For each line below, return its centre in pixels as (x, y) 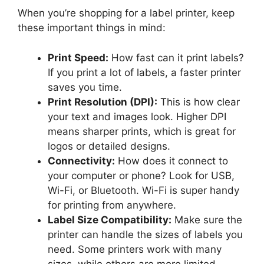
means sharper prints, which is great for (142, 131)
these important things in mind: (92, 28)
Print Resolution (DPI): (103, 102)
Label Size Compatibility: (110, 220)
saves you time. (85, 87)
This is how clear (199, 102)
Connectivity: (81, 161)
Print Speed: (78, 57)
